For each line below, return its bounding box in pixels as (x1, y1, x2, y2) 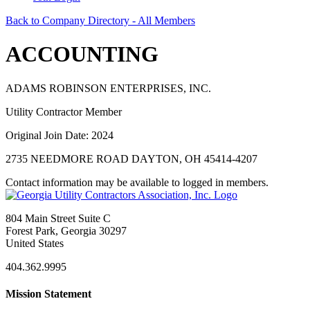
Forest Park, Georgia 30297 (6, 224, 127, 237)
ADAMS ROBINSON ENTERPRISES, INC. (6, 82, 211, 94)
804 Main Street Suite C (6, 212, 111, 224)
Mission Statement (6, 288, 91, 300)
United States (6, 237, 64, 249)
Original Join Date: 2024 (6, 129, 113, 141)
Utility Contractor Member (6, 105, 122, 118)
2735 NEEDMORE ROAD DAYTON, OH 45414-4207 (6, 152, 257, 165)
